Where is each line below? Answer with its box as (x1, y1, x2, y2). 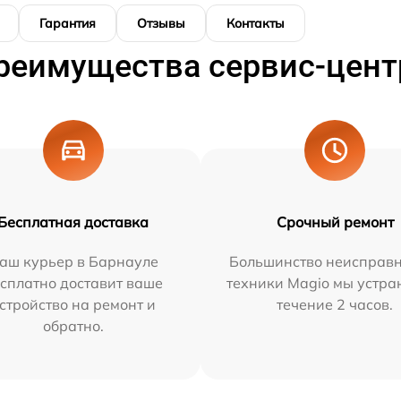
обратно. (42, 317, 104, 335)
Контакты (226, 15, 285, 31)
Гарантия (39, 15, 96, 31)
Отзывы (137, 15, 185, 31)
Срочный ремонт (276, 213, 394, 231)
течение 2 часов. (277, 295, 394, 313)
